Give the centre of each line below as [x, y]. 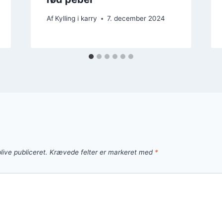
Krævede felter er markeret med [102, 152]
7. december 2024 [136, 19]
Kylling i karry [76, 19]
